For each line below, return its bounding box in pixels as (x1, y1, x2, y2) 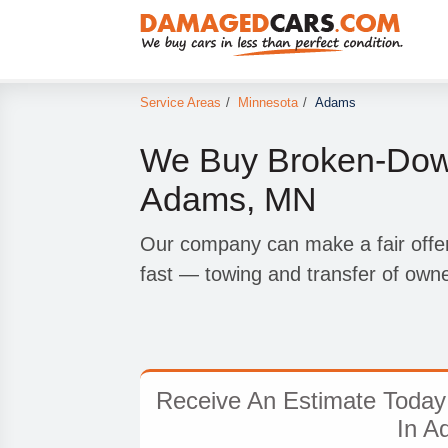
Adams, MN (139, 180, 317, 218)
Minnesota (237, 95, 298, 111)
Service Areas (139, 95, 221, 111)
